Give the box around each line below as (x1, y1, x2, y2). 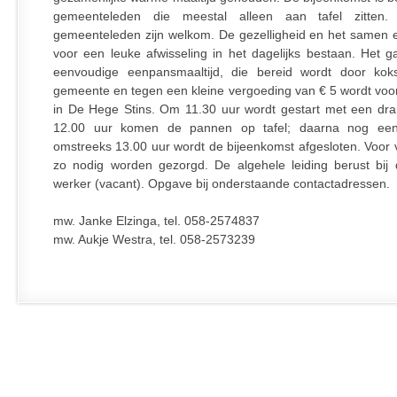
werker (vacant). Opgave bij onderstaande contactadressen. (53, 177, 390, 191)
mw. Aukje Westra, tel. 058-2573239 (53, 233, 255, 246)
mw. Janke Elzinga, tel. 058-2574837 (53, 214, 260, 228)
